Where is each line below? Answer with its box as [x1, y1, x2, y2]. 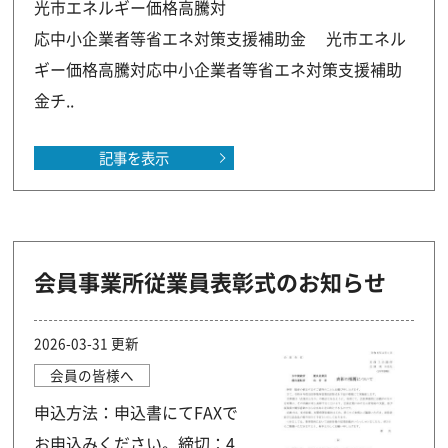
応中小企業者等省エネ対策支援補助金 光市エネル [34, 26, 407, 50]
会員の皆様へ [50, 365, 135, 385]
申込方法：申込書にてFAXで [34, 400, 239, 424]
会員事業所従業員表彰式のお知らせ [34, 265, 387, 298]
